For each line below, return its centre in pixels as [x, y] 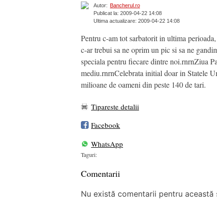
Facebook [106, 125]
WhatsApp [107, 144]
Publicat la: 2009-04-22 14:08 [128, 13]
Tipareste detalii [115, 107]
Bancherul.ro [125, 6]
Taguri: [89, 155]
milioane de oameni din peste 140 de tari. [143, 85]
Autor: [101, 6]
